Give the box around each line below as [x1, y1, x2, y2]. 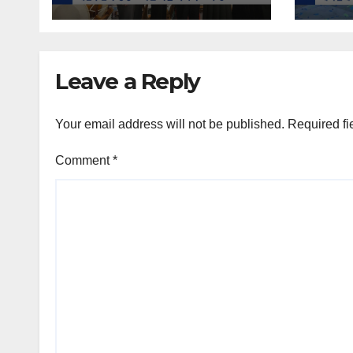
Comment [55, 153, 113, 167]
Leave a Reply [55, 67, 200, 95]
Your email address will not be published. [55, 117, 284, 131]
